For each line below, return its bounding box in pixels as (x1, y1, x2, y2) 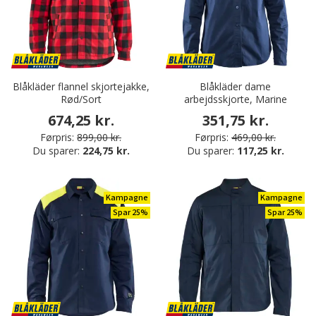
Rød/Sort (60, 92, 102, 107)
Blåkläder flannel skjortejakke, (12, 80, 150, 94)
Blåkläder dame (200, 80, 271, 94)
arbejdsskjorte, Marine (183, 92, 287, 107)
